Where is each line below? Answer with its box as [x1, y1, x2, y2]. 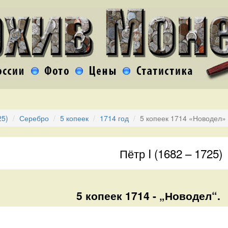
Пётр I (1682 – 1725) [120, 145, 222, 161]
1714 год [100, 113, 129, 123]
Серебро [19, 113, 49, 123]
